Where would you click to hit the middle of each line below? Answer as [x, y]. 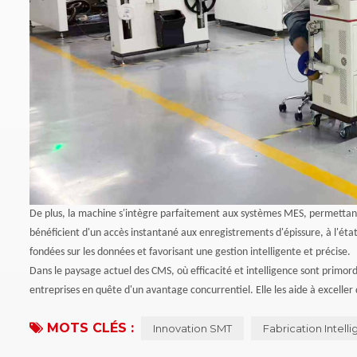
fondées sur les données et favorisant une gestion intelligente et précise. [190, 252]
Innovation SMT [193, 328]
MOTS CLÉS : [91, 328]
